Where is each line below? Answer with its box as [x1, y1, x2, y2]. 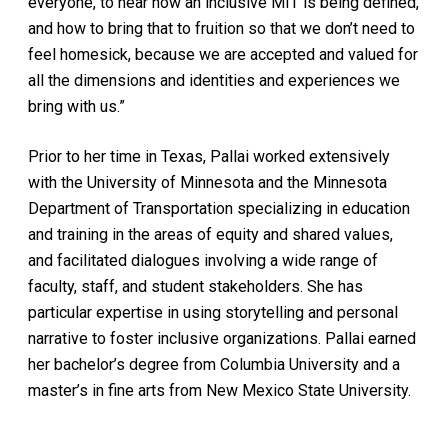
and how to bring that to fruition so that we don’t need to [28, 19, 416, 38]
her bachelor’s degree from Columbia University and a [28, 355, 401, 374]
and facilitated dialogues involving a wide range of [28, 251, 379, 270]
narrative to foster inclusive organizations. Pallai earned [28, 329, 417, 348]
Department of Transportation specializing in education [28, 199, 411, 218]
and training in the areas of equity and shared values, [28, 225, 394, 244]
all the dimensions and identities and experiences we [28, 71, 401, 90]
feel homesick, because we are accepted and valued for [28, 45, 419, 64]
